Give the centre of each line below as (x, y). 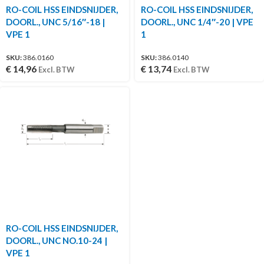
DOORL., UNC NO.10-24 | (57, 240)
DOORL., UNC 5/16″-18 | (55, 22)
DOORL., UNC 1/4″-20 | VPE (197, 22)
